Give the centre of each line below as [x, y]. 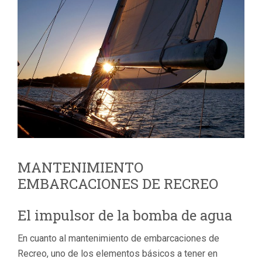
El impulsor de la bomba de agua [125, 215]
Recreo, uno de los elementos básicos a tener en [118, 253]
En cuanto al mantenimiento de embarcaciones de [118, 238]
